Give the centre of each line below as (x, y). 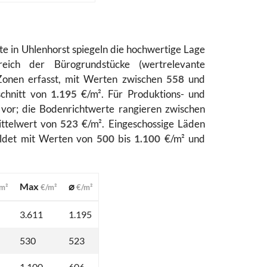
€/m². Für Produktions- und (141, 94)
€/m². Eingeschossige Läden (142, 124)
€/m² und (183, 139)
